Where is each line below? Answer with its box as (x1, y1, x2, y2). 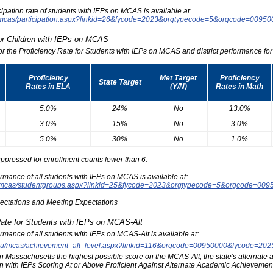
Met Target (160, 73, 197, 82)
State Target (98, 77, 141, 87)
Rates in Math (216, 82, 263, 91)
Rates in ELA (26, 82, 71, 91)
